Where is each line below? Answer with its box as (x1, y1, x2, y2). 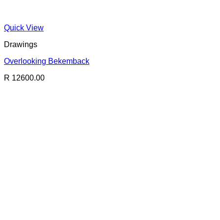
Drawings (4, 40, 37, 49)
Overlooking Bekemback (4, 57, 89, 65)
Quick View (4, 24, 44, 32)
